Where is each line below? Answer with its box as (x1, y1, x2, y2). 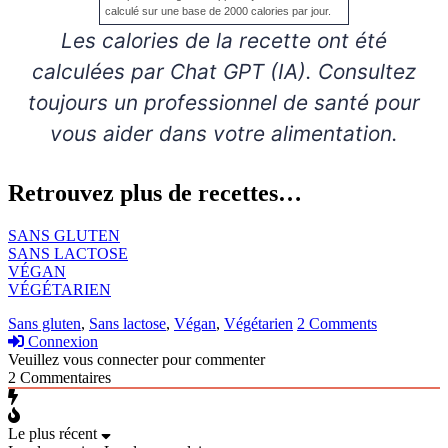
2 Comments (297, 315, 377, 333)
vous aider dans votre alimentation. (50, 121, 398, 147)
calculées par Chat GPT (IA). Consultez (32, 59, 416, 85)
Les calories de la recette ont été (61, 28, 73, 54)
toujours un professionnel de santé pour (28, 90, 420, 116)
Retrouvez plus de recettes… (8, 180, 302, 207)
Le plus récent (8, 425, 97, 443)
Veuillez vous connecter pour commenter (8, 351, 265, 369)
